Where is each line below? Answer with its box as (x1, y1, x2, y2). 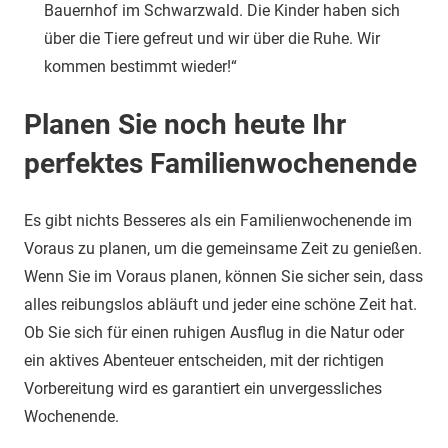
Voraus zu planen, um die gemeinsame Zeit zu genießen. (24, 239, 422, 258)
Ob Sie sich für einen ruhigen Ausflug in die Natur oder (24, 323, 404, 342)
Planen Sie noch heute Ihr (24, 108, 346, 141)
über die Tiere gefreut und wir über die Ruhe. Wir (44, 29, 380, 48)
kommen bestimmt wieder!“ (44, 57, 237, 76)
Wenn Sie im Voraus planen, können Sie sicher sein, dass (24, 267, 423, 286)
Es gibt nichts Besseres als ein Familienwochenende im (24, 211, 412, 230)
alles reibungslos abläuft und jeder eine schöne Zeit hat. (24, 295, 417, 314)
